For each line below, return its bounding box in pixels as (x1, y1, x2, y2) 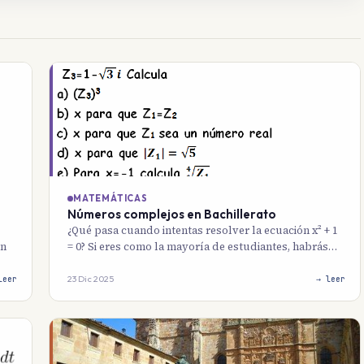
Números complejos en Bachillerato (67, 206, 276, 223)
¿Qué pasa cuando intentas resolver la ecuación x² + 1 (67, 223, 338, 238)
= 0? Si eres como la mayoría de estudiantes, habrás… (67, 240, 337, 254)
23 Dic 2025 (67, 273, 114, 285)
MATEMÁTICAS (73, 193, 148, 205)
